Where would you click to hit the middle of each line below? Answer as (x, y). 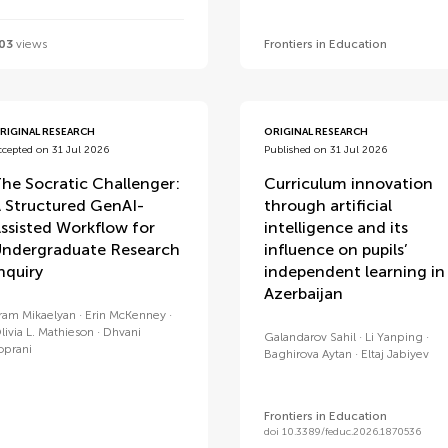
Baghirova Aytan (307, 354)
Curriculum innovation (348, 183)
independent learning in (354, 271)
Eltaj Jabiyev (394, 354)
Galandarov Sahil (309, 337)
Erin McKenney (125, 315)
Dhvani (121, 332)
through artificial (327, 205)
